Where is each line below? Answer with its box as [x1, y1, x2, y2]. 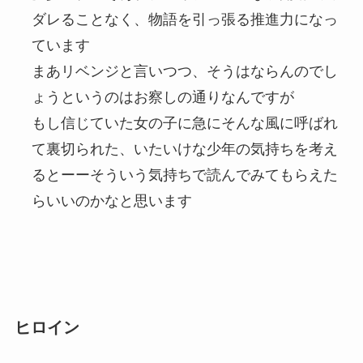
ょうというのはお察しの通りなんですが [31, 88, 294, 105]
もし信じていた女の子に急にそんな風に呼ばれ [31, 114, 338, 131]
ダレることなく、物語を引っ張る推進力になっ [31, 11, 338, 28]
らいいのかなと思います [31, 192, 192, 209]
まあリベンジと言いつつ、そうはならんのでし [31, 62, 338, 79]
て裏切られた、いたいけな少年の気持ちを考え [31, 140, 338, 157]
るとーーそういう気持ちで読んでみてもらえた [31, 166, 338, 183]
